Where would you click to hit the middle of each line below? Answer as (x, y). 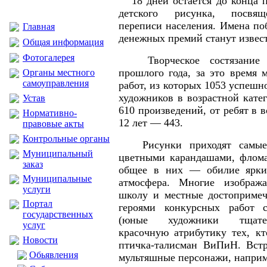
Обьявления (54, 255)
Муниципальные (57, 178)
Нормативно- (50, 113)
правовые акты (53, 124)
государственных (58, 214)
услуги (37, 189)
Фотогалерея (49, 58)
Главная (39, 27)
